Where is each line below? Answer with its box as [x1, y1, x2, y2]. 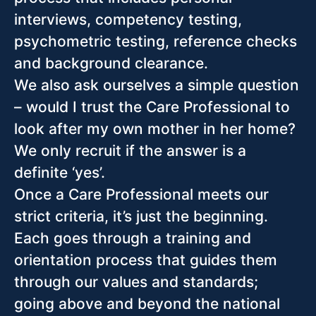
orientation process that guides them [14, 251, 277, 269]
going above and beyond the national [14, 295, 280, 313]
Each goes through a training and [14, 229, 251, 248]
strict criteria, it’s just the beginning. [14, 207, 268, 226]
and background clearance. [14, 54, 208, 73]
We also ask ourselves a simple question [14, 76, 299, 95]
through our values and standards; [14, 273, 258, 291]
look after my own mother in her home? [14, 120, 296, 138]
